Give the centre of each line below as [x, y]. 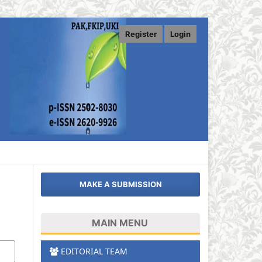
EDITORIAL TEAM [94, 251]
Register [141, 34]
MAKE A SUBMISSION [120, 185]
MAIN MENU [120, 223]
